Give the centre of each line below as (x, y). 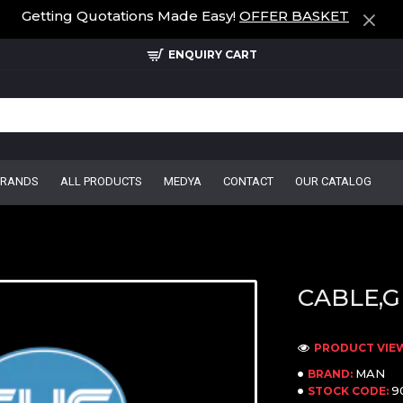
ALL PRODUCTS (101, 181)
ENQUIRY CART (212, 54)
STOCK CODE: (348, 390)
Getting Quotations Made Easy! (130, 16)
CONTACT (248, 181)
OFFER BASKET (294, 16)
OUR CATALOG (333, 181)
